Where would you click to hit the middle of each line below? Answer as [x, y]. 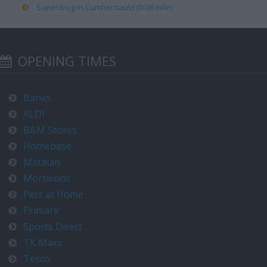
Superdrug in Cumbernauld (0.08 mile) [104, 7]
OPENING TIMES [65, 61]
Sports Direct [53, 226]
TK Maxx [43, 243]
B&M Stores [50, 130]
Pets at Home [53, 194]
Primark [41, 210]
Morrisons [47, 178]
